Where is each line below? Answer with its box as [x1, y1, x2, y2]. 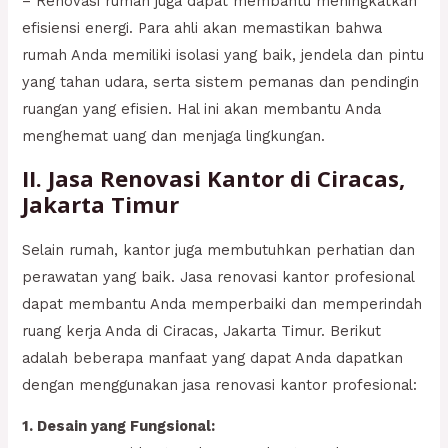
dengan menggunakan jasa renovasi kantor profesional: [22, 375, 418, 394]
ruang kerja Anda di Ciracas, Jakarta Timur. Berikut [22, 321, 382, 340]
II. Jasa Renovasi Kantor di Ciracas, [22, 162, 406, 193]
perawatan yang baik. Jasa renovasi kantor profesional [22, 267, 415, 286]
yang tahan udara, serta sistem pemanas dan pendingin [22, 73, 420, 92]
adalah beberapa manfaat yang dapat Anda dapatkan [22, 348, 404, 367]
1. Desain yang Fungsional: [22, 417, 216, 436]
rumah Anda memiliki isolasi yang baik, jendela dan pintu [22, 46, 425, 65]
